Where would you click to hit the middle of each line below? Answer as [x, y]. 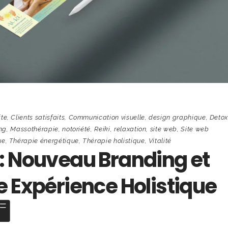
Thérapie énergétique [44, 140]
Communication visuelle [107, 117]
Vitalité [160, 140]
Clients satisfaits [38, 117]
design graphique [177, 117]
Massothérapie [34, 129]
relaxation [130, 129]
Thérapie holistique [114, 140]
